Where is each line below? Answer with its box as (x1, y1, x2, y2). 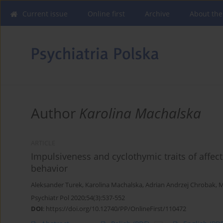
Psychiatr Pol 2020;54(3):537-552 (31, 193, 125, 203)
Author (31, 104, 79, 123)
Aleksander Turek (31, 181, 82, 190)
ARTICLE (31, 139, 55, 148)
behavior (31, 162, 68, 175)
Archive (145, 9, 170, 18)
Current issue (22, 9, 68, 18)
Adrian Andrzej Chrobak (145, 181, 216, 190)
